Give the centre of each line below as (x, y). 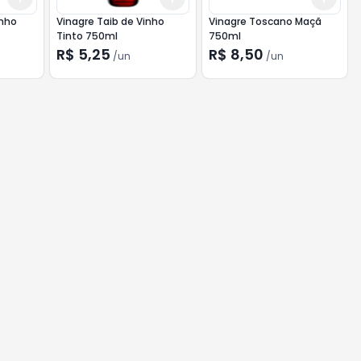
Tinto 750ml (87, 36)
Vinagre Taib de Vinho (111, 21)
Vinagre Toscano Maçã (265, 21)
